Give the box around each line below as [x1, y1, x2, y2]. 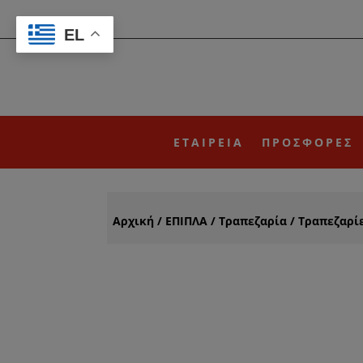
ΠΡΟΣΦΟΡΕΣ [262, 134, 353, 150]
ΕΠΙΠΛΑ [165, 212, 207, 228]
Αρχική [113, 212, 154, 228]
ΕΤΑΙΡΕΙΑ [173, 134, 244, 150]
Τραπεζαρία [219, 212, 287, 228]
